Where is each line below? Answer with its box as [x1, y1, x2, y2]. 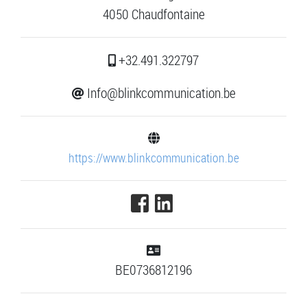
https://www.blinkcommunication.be [68, 149, 239, 167]
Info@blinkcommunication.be [84, 84, 236, 103]
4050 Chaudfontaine [102, 5, 205, 24]
